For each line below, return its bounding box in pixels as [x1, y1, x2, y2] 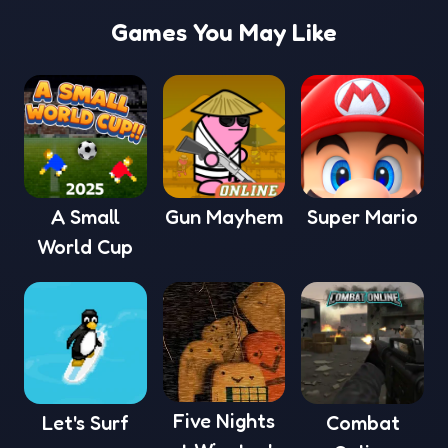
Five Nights [172, 408, 275, 433]
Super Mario [307, 204, 419, 229]
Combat [325, 411, 400, 436]
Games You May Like [111, 18, 337, 47]
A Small [50, 204, 120, 229]
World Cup [37, 234, 134, 259]
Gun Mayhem [164, 204, 283, 229]
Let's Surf [41, 411, 129, 436]
